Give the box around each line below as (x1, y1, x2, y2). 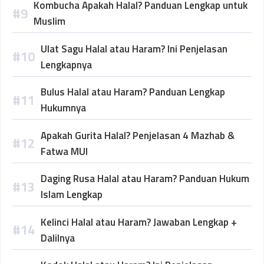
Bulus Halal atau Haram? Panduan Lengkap (41, 84, 225, 100)
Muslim (34, 14, 65, 29)
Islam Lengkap (41, 187, 103, 202)
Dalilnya (41, 230, 75, 246)
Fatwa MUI (41, 143, 88, 159)
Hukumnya (41, 100, 86, 115)
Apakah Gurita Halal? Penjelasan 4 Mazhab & (41, 127, 235, 143)
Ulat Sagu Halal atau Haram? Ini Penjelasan (41, 41, 227, 57)
